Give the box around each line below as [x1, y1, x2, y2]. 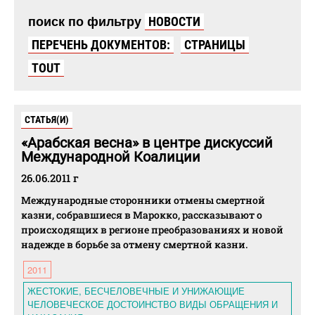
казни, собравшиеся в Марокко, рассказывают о [21, 208, 262, 222]
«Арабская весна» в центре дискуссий [21, 134, 273, 152]
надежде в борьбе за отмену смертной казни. [21, 238, 247, 252]
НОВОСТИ [148, 14, 200, 30]
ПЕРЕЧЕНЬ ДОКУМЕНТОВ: [32, 37, 170, 53]
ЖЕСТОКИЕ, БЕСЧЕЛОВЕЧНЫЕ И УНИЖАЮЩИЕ [27, 284, 245, 298]
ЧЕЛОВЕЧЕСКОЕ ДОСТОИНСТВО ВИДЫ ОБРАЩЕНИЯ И [27, 297, 278, 311]
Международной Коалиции [21, 148, 200, 166]
